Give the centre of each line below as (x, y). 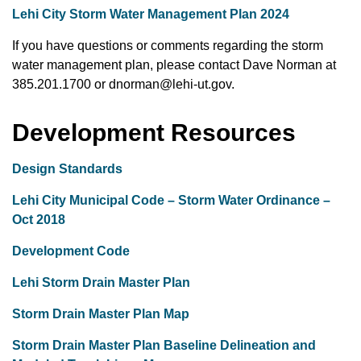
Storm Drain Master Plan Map (101, 314)
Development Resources (154, 133)
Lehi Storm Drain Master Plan (101, 282)
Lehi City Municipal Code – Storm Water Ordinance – (171, 200)
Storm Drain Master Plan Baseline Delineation (151, 345)
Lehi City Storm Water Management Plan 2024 (151, 14)
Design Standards (67, 169)
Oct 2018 (39, 220)
